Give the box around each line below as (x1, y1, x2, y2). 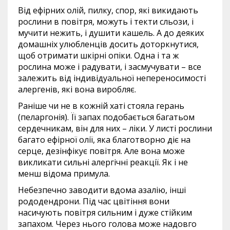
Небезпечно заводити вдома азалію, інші (18, 184, 186, 196)
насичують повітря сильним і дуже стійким (18, 207, 192, 219)
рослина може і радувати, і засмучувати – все (18, 61, 201, 73)
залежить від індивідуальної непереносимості (18, 72, 206, 84)
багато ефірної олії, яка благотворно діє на (18, 134, 190, 146)
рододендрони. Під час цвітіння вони (18, 196, 169, 207)
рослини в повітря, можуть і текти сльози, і (18, 16, 194, 28)
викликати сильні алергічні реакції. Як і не (18, 157, 188, 168)
